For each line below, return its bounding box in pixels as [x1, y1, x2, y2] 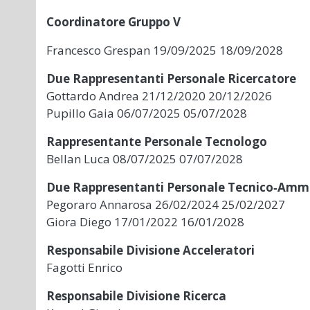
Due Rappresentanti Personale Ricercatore [46, 71, 296, 87]
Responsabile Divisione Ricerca [46, 288, 226, 304]
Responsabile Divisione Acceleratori [46, 242, 255, 259]
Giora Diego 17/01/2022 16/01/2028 [46, 214, 244, 230]
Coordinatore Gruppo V [46, 14, 181, 30]
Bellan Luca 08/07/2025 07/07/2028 [46, 151, 243, 167]
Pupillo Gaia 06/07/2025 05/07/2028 [46, 105, 247, 122]
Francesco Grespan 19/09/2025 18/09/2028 [46, 42, 283, 59]
